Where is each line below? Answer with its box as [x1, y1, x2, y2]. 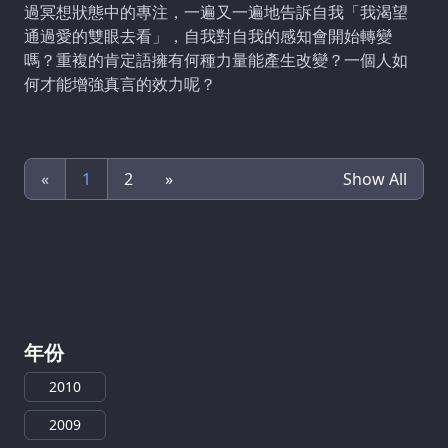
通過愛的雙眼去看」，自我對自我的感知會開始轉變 [24, 25, 392, 48]
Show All [343, 168, 407, 191]
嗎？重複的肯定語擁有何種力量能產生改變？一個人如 [24, 49, 408, 72]
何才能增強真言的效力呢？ [24, 73, 216, 96]
